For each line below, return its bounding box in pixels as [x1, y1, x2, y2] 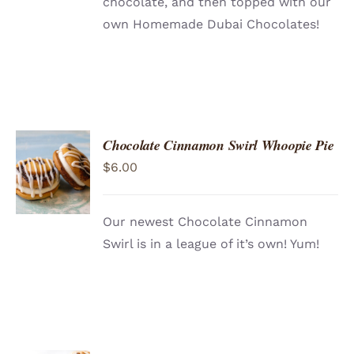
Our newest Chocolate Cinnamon [103, 214, 308, 230]
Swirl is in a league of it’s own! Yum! [103, 236, 320, 252]
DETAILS [27, 192, 75, 205]
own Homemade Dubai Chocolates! [103, 17, 320, 32]
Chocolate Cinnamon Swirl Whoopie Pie [103, 135, 334, 156]
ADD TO [31, 145, 75, 158]
